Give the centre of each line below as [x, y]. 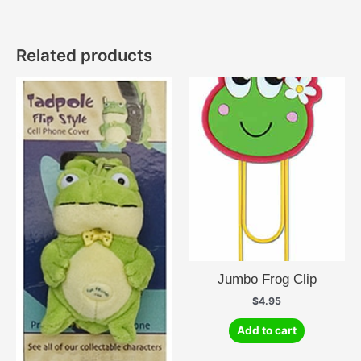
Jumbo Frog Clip [267, 279]
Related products [84, 55]
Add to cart [267, 330]
